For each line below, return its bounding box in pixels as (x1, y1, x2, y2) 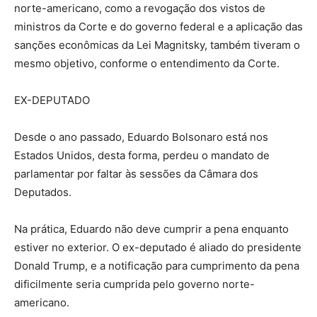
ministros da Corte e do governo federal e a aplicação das (14, 19, 303, 33)
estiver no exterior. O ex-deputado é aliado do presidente (14, 240, 301, 254)
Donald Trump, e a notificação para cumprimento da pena (14, 258, 299, 272)
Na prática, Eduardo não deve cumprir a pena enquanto (14, 221, 289, 236)
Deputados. (14, 185, 71, 199)
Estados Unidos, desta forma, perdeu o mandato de (14, 148, 270, 162)
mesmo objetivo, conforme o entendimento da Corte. (14, 56, 279, 70)
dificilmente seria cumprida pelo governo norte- (14, 277, 255, 291)
